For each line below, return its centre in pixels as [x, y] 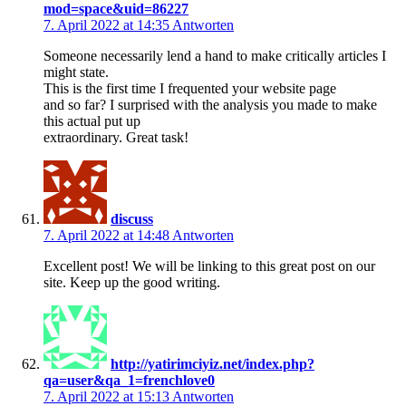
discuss [132, 218]
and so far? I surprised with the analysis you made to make [210, 104]
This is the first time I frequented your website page [190, 88]
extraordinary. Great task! [116, 137]
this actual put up [92, 121]
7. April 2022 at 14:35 [108, 24]
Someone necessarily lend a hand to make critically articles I [215, 55]
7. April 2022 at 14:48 [108, 235]
